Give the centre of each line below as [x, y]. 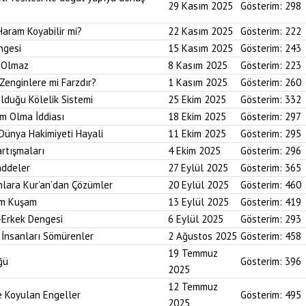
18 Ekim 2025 [197, 116]
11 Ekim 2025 [197, 134]
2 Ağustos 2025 [203, 236]
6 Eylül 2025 [196, 219]
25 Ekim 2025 [197, 99]
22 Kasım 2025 [200, 31]
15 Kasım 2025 [200, 48]
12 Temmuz [193, 287]
